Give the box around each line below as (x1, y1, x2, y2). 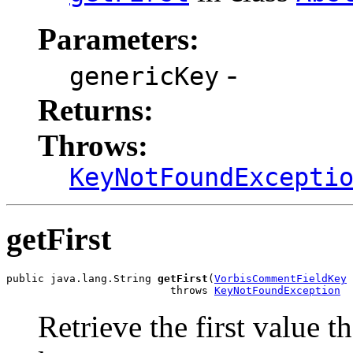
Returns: (38, 93, 154, 128)
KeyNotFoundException (214, 284, 340, 296)
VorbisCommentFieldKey (214, 272, 347, 284)
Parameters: (38, 22, 199, 57)
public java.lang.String (6, 272, 158, 284)
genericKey (69, 62, 219, 91)
